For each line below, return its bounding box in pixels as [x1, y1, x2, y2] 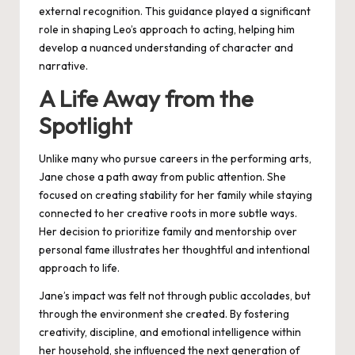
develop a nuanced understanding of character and [39, 40, 293, 55]
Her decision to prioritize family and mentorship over [39, 224, 297, 239]
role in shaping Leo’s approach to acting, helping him [39, 21, 295, 36]
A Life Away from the [39, 83, 254, 113]
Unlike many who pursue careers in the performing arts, [39, 151, 311, 166]
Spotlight [39, 110, 132, 139]
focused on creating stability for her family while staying [39, 188, 312, 203]
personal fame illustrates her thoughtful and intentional [39, 242, 310, 258]
